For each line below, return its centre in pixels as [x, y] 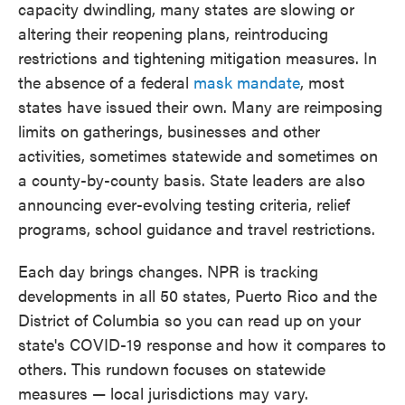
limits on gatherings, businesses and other [169, 131]
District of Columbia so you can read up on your [189, 320]
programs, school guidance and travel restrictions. [197, 228]
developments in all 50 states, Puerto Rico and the [198, 295]
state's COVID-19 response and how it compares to [202, 344]
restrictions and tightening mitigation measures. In [198, 57]
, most [322, 82]
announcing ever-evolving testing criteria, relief [184, 204]
